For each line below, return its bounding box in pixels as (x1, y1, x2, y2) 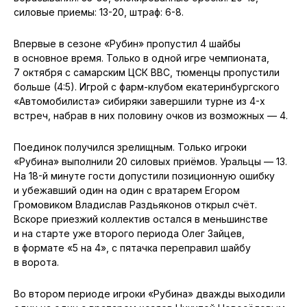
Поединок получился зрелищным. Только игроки (14, 140, 247, 153)
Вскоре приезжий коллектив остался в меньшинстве (14, 212, 268, 225)
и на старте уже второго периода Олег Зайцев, (14, 227, 245, 239)
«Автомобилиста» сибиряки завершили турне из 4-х (14, 95, 265, 107)
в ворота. (14, 256, 59, 268)
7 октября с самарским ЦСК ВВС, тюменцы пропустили (14, 66, 280, 78)
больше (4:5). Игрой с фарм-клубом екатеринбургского (14, 80, 280, 93)
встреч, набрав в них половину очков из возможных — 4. (14, 109, 288, 121)
